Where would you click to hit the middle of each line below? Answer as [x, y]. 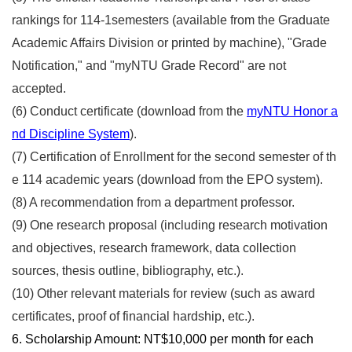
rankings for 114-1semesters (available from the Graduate [171, 20]
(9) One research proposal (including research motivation [170, 225]
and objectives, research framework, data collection [154, 248]
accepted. [39, 89]
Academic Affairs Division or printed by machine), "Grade [169, 43]
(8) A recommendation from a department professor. [153, 203]
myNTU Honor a [292, 112]
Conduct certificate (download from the [138, 112]
